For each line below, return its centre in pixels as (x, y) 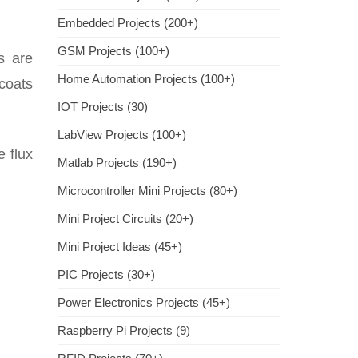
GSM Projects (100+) (113, 51)
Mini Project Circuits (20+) (125, 219)
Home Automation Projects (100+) (146, 79)
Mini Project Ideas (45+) (120, 247)
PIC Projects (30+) (106, 274)
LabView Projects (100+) (122, 135)
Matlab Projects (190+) (117, 163)
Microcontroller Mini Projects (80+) (147, 191)
